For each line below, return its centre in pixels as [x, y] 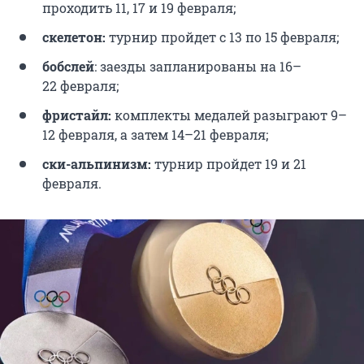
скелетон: [76, 37]
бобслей [68, 67]
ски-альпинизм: [97, 164]
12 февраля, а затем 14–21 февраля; [155, 135]
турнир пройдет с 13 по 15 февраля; [224, 37]
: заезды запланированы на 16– [198, 67]
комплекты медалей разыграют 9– [231, 115]
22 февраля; [80, 86]
